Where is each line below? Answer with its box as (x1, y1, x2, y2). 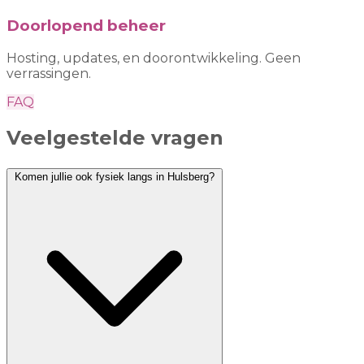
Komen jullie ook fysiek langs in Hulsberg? (128, 170, 214, 183)
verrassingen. (6, 65, 91, 81)
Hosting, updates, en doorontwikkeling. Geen (6, 50, 301, 66)
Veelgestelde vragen (6, 125, 223, 149)
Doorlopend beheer (6, 16, 166, 36)
